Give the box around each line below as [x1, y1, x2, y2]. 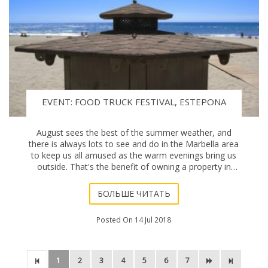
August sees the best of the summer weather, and [36, 127, 232, 139]
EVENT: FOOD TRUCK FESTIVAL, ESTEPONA [41, 96, 226, 108]
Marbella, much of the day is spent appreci [51, 172, 217, 184]
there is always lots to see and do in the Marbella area [29, 138, 239, 150]
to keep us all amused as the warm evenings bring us [31, 150, 237, 162]
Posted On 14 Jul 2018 [96, 214, 172, 224]
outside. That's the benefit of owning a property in [36, 161, 231, 173]
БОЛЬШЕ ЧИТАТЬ [97, 187, 170, 199]
